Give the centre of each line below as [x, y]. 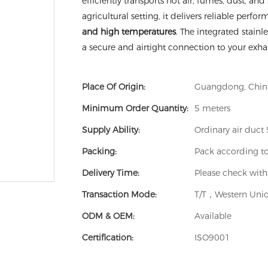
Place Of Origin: [114, 86]
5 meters [212, 108]
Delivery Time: [111, 173]
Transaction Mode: [119, 194]
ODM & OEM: [108, 216]
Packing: [99, 151]
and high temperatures [129, 31]
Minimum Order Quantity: [135, 108]
